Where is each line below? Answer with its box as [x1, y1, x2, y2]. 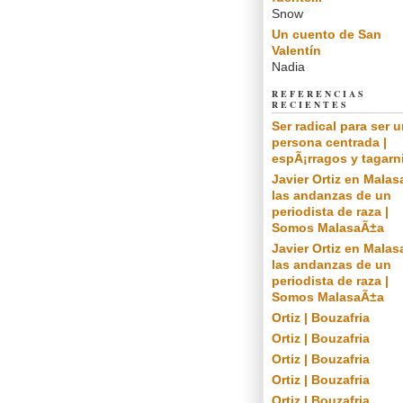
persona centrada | [272, 135, 387, 149]
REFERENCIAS [272, 87, 366, 100]
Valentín [272, 43, 321, 58]
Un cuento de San [272, 27, 381, 41]
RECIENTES [272, 98, 349, 111]
